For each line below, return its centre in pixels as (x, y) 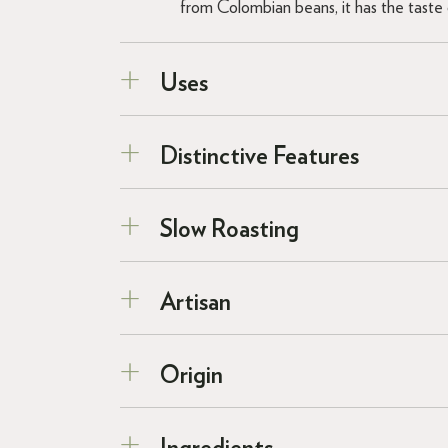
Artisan (198, 302)
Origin (191, 375)
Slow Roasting (229, 229)
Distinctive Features (259, 156)
